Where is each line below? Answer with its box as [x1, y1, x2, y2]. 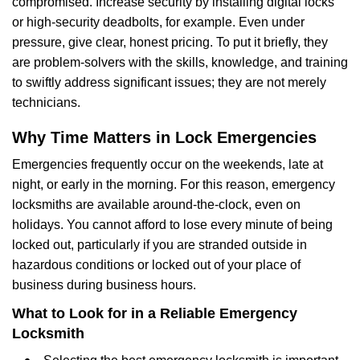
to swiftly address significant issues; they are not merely [12, 76, 326, 89]
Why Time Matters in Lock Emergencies [12, 129, 317, 146]
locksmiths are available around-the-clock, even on [12, 198, 301, 211]
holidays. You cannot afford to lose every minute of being [12, 218, 333, 231]
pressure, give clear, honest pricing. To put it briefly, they [12, 35, 328, 49]
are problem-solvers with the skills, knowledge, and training [12, 55, 348, 69]
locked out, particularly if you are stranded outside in [12, 238, 307, 252]
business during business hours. [12, 278, 196, 292]
